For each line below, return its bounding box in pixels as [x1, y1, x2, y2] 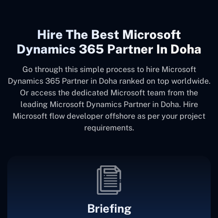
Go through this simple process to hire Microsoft [22, 64, 196, 74]
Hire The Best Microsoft [37, 27, 181, 42]
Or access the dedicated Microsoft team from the [20, 88, 198, 97]
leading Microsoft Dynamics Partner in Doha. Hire [20, 99, 198, 109]
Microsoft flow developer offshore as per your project [13, 111, 205, 121]
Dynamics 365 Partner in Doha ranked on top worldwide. [7, 76, 211, 86]
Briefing [87, 201, 131, 215]
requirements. [84, 123, 134, 132]
